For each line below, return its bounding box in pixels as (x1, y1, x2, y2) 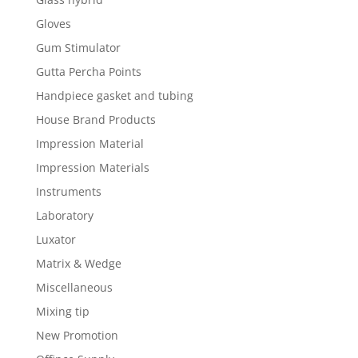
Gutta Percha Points (35, 64, 141, 80)
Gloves (35, 16, 71, 32)
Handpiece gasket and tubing (35, 88, 193, 104)
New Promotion (35, 328, 118, 344)
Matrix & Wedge (35, 256, 121, 272)
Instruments (35, 184, 101, 200)
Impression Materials (35, 160, 149, 176)
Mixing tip (35, 304, 89, 320)
